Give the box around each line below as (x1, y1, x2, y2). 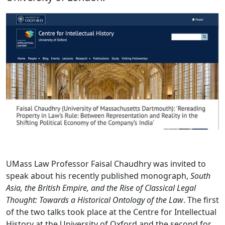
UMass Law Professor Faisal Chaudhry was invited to (6, 158, 206, 169)
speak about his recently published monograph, (6, 170, 190, 181)
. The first (183, 194, 219, 205)
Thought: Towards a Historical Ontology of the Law (6, 194, 183, 205)
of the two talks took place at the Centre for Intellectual (6, 206, 216, 217)
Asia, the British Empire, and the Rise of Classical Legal (6, 182, 196, 193)
